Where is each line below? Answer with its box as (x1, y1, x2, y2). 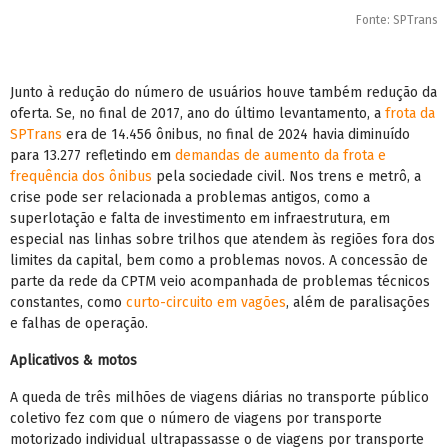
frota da (385, 105, 435, 123)
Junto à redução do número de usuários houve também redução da (10, 84, 437, 102)
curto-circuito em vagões (126, 294, 286, 312)
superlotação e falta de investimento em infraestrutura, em (10, 210, 390, 228)
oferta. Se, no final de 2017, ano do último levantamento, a (10, 105, 385, 123)
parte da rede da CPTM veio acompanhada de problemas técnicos (10, 273, 430, 291)
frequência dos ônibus (10, 168, 152, 186)
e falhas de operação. (10, 315, 148, 333)
